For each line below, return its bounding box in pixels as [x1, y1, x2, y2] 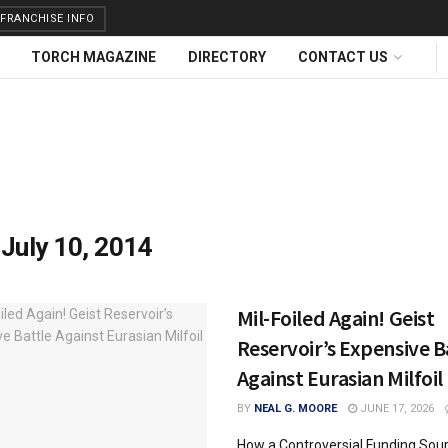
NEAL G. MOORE [253, 402, 337, 415]
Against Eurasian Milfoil [236, 364, 443, 392]
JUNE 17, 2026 [356, 402, 434, 415]
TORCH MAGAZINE [31, 49, 156, 65]
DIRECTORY [188, 49, 266, 65]
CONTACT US [298, 49, 388, 65]
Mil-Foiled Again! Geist [236, 304, 435, 332]
